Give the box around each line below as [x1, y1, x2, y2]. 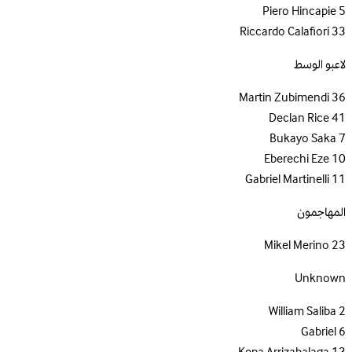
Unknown [295, 268, 346, 289]
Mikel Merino [264, 235, 329, 256]
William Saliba [269, 301, 336, 322]
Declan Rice [269, 108, 329, 129]
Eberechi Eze [264, 148, 329, 170]
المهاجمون [297, 202, 346, 223]
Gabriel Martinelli [245, 169, 329, 190]
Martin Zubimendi [239, 87, 329, 108]
